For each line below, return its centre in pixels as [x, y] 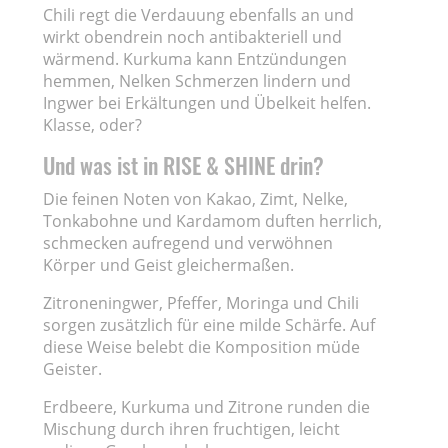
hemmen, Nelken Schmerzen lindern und [197, 80]
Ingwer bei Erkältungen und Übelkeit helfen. [207, 102]
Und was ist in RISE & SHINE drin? [184, 164]
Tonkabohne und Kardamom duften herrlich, [213, 220]
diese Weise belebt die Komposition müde [202, 346]
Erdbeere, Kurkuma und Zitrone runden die [207, 406]
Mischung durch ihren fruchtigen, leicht [192, 428]
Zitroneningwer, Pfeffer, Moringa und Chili [201, 302]
